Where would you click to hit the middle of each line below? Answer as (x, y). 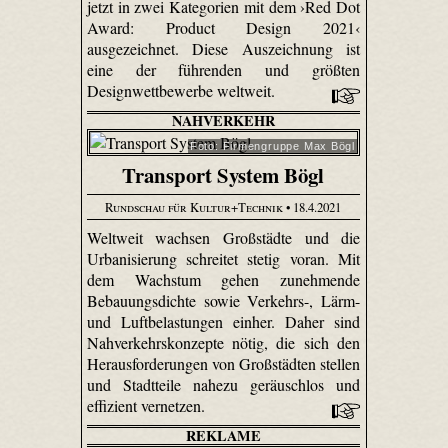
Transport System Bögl (223, 175)
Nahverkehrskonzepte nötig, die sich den (223, 342)
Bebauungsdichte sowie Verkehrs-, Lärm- (223, 300)
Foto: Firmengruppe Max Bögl (272, 146)
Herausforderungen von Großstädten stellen (223, 363)
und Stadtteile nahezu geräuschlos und (223, 384)
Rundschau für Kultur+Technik (194, 206)
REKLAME (223, 435)
